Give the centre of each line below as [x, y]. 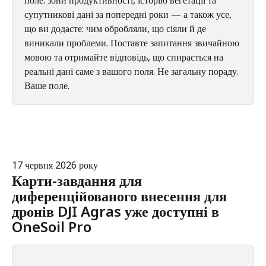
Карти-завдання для [79, 180]
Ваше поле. [47, 85]
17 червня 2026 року [55, 165]
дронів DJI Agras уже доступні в [117, 211]
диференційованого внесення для [121, 195]
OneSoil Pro [52, 226]
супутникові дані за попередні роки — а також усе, [129, 14]
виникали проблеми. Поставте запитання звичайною [133, 42]
